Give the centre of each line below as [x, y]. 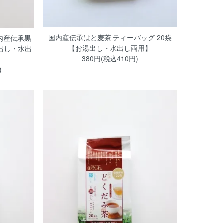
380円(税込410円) [110, 58]
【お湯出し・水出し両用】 [110, 48]
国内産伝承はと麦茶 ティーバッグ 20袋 [110, 38]
